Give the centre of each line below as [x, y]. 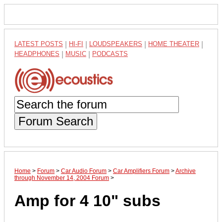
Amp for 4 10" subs [87, 201]
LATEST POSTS [39, 44]
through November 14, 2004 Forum [62, 178]
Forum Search [56, 121]
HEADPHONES [37, 54]
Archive [186, 171]
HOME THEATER [174, 44]
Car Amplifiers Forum [141, 171]
